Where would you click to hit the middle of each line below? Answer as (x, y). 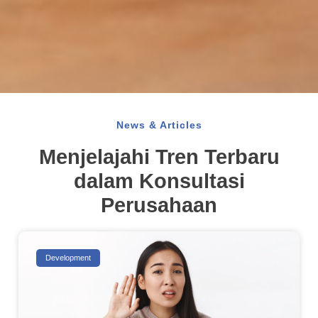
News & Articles (159, 125)
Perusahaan (159, 205)
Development (68, 257)
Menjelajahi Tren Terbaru (159, 157)
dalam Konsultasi (159, 181)
